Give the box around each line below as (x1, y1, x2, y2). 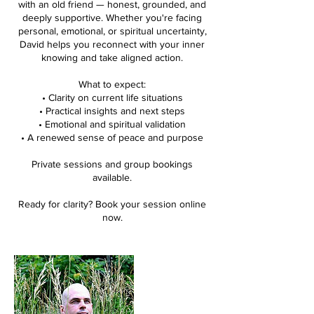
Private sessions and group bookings (32, 158, 193, 170)
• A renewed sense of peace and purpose (21, 131, 203, 143)
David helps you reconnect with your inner (20, 38, 205, 50)
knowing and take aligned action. (41, 51, 183, 63)
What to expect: (78, 78, 146, 90)
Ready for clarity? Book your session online (18, 198, 206, 210)
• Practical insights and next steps (39, 104, 185, 116)
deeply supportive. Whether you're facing (22, 11, 202, 23)
